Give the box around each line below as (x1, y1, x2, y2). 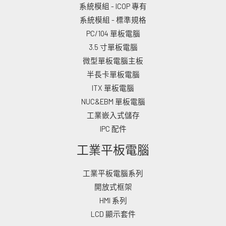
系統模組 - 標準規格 (80, 15, 146, 24)
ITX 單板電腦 (92, 83, 134, 92)
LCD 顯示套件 (90, 209, 136, 219)
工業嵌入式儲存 (86, 110, 140, 120)
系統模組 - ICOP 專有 (79, 1, 147, 11)
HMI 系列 (99, 196, 127, 205)
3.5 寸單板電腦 (88, 42, 138, 51)
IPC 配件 (99, 124, 127, 133)
